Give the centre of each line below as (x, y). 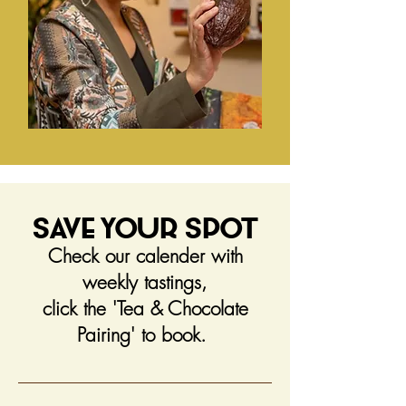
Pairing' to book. (145, 335)
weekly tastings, (145, 282)
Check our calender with (145, 256)
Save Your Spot (145, 232)
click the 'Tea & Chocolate (145, 309)
